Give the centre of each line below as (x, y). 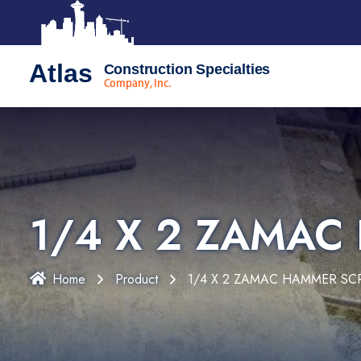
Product (137, 279)
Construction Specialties (187, 70)
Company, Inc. (137, 84)
